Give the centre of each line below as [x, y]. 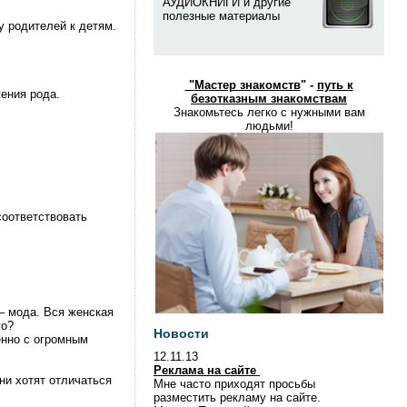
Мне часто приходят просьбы [234, 384]
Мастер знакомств [247, 85]
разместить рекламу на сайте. [237, 397]
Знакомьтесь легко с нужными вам [269, 112]
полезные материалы [221, 16]
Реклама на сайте [207, 370]
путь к [335, 85]
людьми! [269, 126]
